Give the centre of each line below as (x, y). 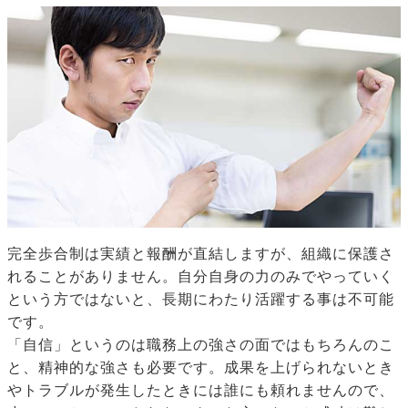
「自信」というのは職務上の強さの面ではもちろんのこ (201, 345)
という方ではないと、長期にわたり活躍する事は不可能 (201, 300)
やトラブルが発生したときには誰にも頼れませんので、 (201, 391)
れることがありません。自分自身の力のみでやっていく (201, 277)
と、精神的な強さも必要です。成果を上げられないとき (201, 368)
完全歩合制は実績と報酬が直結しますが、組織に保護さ (201, 254)
